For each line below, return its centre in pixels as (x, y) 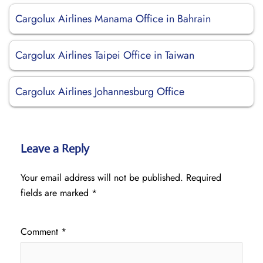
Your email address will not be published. (102, 178)
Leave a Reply (55, 149)
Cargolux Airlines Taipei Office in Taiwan (105, 55)
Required (204, 178)
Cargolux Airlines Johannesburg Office (100, 92)
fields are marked (56, 193)
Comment (41, 232)
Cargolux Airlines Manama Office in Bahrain (113, 19)
